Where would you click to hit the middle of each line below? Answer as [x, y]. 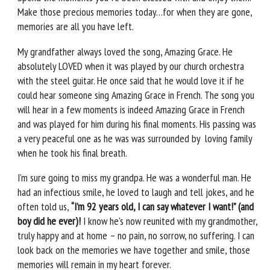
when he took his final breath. [72, 152]
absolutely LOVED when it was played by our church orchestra [131, 66]
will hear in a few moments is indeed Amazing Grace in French [131, 109]
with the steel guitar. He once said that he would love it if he [131, 80]
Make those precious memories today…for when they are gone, [135, 12]
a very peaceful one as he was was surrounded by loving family [135, 138]
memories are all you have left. [76, 27]
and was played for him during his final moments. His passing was [137, 124]
